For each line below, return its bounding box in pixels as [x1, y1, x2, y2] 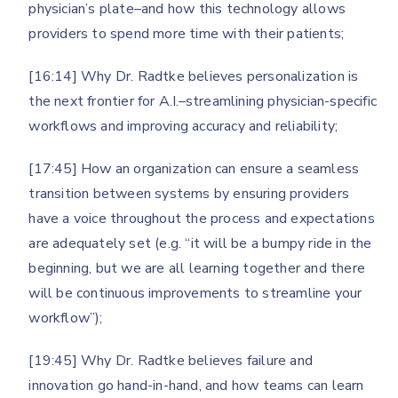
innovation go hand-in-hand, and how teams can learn [28, 375, 364, 395]
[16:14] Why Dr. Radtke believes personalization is [28, 66, 359, 86]
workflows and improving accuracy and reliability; [28, 115, 338, 136]
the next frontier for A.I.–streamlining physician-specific [28, 91, 378, 111]
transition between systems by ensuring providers [28, 183, 350, 203]
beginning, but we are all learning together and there [28, 258, 366, 278]
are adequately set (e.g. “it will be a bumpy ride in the [28, 233, 372, 253]
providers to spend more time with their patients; [28, 23, 345, 44]
